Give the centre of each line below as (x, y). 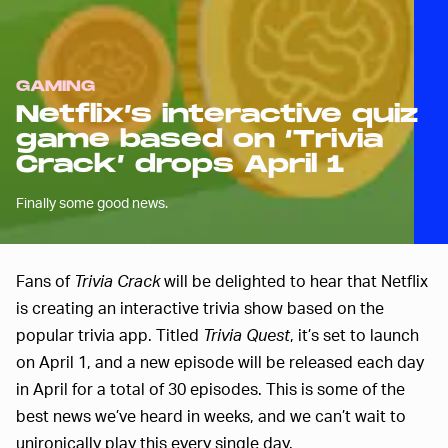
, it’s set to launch (354, 334)
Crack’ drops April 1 (180, 164)
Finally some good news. (92, 202)
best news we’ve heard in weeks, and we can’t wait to (211, 415)
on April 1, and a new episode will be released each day (220, 361)
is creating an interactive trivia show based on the (200, 307)
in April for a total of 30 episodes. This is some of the (210, 388)
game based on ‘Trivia (199, 139)
